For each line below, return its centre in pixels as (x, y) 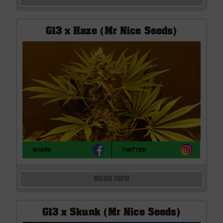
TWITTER (134, 150)
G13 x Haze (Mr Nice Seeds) (111, 32)
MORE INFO (111, 179)
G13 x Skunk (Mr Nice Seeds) (111, 213)
